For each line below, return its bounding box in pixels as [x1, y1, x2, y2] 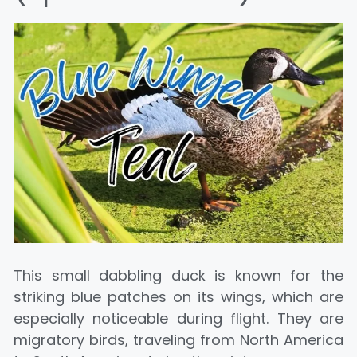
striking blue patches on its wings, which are [14, 286, 343, 307]
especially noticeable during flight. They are [14, 308, 343, 328]
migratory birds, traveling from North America [14, 329, 343, 350]
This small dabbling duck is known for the [14, 265, 343, 285]
